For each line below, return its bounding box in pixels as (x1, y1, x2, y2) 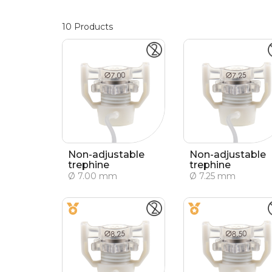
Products (72, 21, 113, 32)
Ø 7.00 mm (68, 171, 117, 182)
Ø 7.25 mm (189, 171, 236, 182)
